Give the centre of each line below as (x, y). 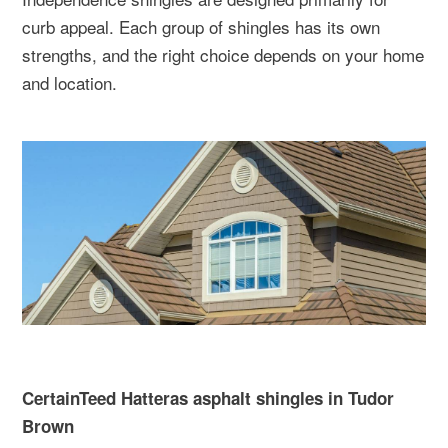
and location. (69, 82)
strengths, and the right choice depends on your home (223, 54)
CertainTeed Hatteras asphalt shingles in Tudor (208, 398)
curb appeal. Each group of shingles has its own (201, 26)
